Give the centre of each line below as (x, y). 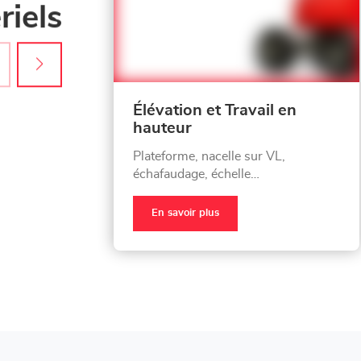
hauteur (162, 128)
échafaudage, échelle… (196, 174)
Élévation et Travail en (215, 110)
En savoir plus (185, 213)
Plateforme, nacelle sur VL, (209, 156)
